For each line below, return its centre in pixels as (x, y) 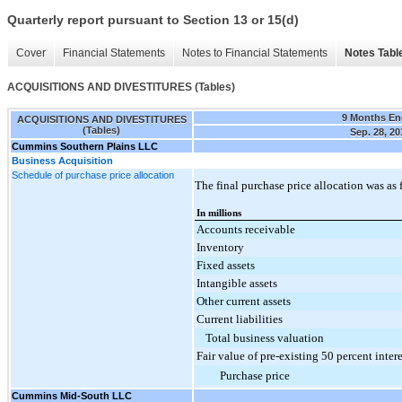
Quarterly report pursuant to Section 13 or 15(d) (153, 20)
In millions (219, 213)
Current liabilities (240, 319)
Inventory (220, 247)
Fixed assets (226, 265)
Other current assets (244, 301)
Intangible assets (237, 283)
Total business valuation (265, 337)
